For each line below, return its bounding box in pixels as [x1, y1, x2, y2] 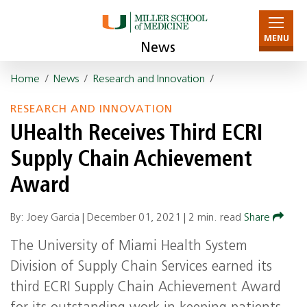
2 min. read [188, 212, 241, 223]
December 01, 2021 [87, 212, 181, 223]
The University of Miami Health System [10, 240, 247, 254]
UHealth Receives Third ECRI [10, 123, 262, 145]
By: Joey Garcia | [10, 212, 87, 223]
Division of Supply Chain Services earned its [10, 260, 272, 274]
